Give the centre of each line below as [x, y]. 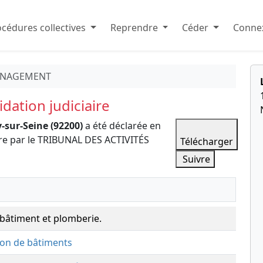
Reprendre [134, 28]
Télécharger [207, 141]
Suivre [195, 159]
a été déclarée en [122, 126]
